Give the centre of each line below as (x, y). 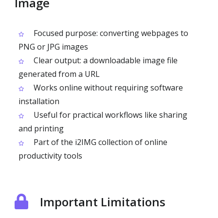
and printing (41, 128)
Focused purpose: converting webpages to (110, 33)
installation (39, 101)
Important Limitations (103, 201)
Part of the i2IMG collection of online (100, 142)
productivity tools (50, 155)
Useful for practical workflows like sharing (109, 115)
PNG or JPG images (53, 46)
